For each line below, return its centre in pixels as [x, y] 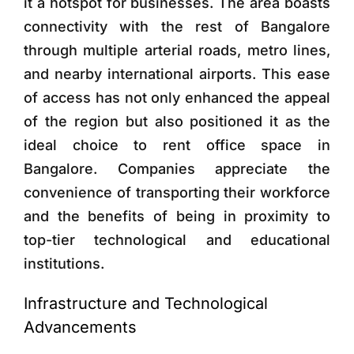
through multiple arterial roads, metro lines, [177, 50]
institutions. [64, 263]
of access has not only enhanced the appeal [177, 97]
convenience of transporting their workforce [177, 192]
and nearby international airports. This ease [177, 73]
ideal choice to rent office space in [177, 145]
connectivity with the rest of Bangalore [177, 26]
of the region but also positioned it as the [177, 121]
